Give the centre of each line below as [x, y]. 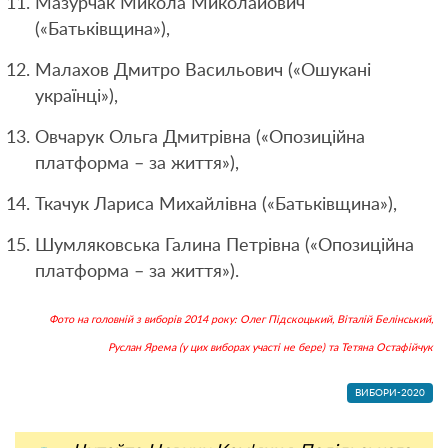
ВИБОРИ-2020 [390, 392]
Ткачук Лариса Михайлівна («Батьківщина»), [216, 204]
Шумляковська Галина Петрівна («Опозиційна [224, 245]
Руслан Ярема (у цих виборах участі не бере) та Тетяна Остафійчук [270, 347]
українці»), [76, 96]
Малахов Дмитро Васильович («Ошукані [203, 70]
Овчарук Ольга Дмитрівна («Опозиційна [200, 137]
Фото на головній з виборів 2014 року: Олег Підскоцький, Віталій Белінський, [241, 319]
